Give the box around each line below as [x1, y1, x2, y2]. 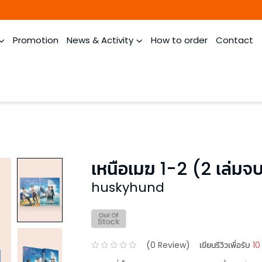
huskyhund [91, 178, 164, 196]
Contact [216, 34, 253, 46]
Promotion [13, 34, 58, 46]
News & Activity [67, 34, 133, 46]
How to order [151, 34, 208, 46]
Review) [156, 239, 190, 251]
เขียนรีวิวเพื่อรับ [199, 239, 250, 251]
